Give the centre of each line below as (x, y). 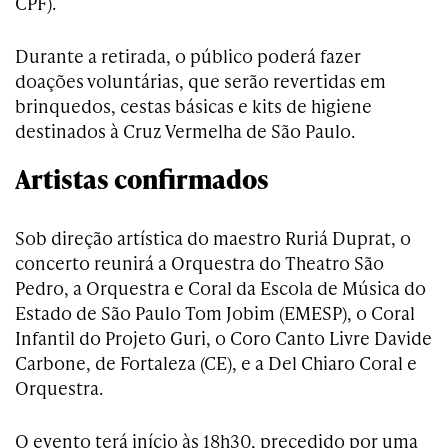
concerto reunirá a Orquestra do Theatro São (199, 263)
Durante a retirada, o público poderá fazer (188, 56)
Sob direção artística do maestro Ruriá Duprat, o (213, 238)
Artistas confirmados (142, 179)
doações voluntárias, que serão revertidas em (200, 81)
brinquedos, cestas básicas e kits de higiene (193, 106)
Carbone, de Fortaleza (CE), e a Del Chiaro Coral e (216, 363)
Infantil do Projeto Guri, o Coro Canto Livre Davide (223, 338)
